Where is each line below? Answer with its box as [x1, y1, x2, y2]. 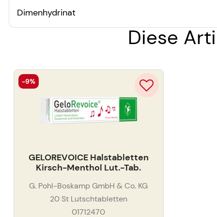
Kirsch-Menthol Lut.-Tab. [35, 162, 141, 174]
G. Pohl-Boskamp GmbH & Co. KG [29, 180, 148, 191]
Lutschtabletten [70, 193, 127, 204]
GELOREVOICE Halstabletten [28, 152, 149, 164]
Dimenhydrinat [17, 6, 76, 18]
